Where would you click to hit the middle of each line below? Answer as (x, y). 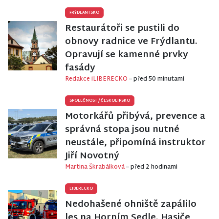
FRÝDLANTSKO (84, 13)
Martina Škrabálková (96, 167)
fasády (80, 68)
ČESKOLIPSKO (115, 101)
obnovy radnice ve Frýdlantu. (131, 42)
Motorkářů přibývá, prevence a (135, 117)
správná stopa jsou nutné (122, 130)
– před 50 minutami (157, 79)
